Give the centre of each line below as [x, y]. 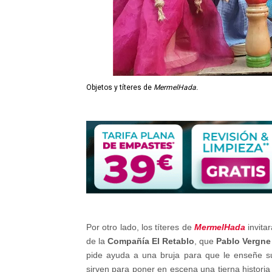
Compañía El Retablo [151, 241]
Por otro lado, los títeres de [140, 227]
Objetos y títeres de [120, 87]
